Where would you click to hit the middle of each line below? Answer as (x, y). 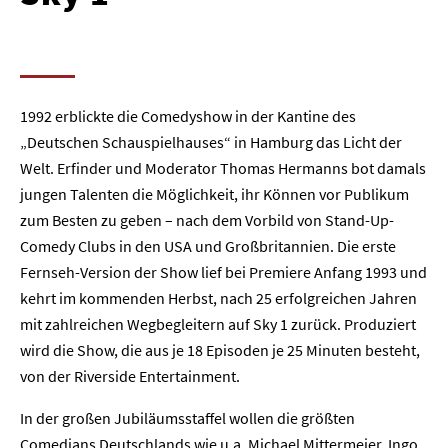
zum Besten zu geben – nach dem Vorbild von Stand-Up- (207, 220)
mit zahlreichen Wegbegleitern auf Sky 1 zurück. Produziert (218, 324)
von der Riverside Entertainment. (130, 376)
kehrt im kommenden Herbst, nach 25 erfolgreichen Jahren (218, 298)
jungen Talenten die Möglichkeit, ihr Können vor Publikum (214, 194)
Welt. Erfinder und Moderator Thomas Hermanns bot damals (223, 168)
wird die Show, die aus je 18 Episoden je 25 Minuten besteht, (220, 350)
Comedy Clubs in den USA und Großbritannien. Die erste (208, 246)
